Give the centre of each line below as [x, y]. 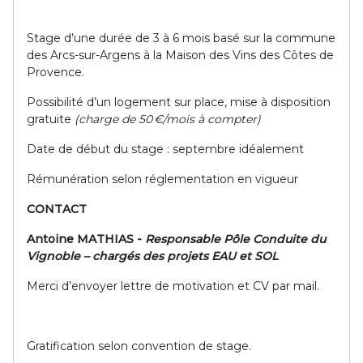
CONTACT [57, 209]
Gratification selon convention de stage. [139, 346]
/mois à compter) [212, 119]
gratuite [51, 119]
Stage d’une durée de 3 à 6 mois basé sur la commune [181, 38]
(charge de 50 [113, 119]
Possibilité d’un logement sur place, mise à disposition [179, 102]
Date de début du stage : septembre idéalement [165, 149]
